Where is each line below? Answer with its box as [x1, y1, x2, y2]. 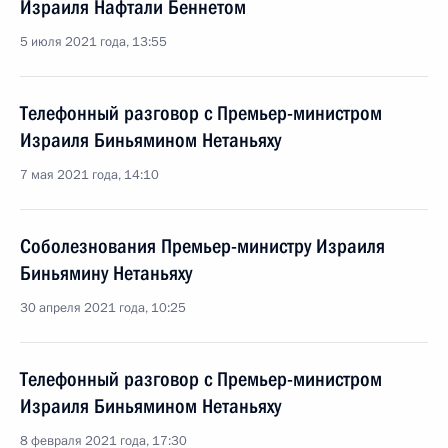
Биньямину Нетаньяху [20, 261, 192, 285]
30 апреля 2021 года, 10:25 [20, 299, 186, 317]
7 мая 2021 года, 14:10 [20, 166, 159, 184]
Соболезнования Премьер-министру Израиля [20, 234, 385, 258]
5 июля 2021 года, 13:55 [20, 33, 167, 51]
